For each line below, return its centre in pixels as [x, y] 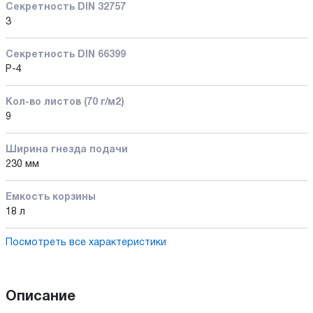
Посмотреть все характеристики [86, 242]
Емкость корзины [51, 197]
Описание [41, 297]
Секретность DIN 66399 [66, 54]
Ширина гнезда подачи [67, 150]
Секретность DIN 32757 [66, 7]
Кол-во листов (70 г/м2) [65, 102]
